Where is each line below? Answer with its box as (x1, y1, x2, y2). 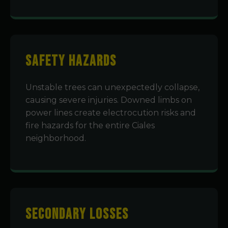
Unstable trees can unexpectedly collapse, (25, 82, 199, 92)
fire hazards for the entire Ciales (25, 121, 155, 130)
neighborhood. (25, 133, 86, 143)
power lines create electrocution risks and (25, 108, 196, 118)
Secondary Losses (25, 206, 129, 223)
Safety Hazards (25, 52, 117, 70)
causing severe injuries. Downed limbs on (25, 95, 192, 105)
